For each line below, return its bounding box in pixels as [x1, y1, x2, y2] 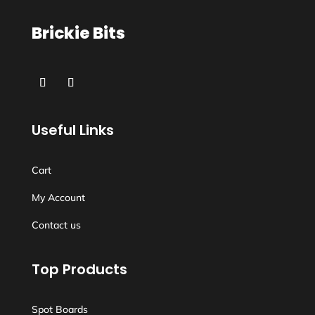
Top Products [31, 259, 127, 279]
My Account [31, 191, 85, 204]
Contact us [31, 219, 81, 231]
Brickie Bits [31, 22, 125, 44]
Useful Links [31, 120, 114, 140]
